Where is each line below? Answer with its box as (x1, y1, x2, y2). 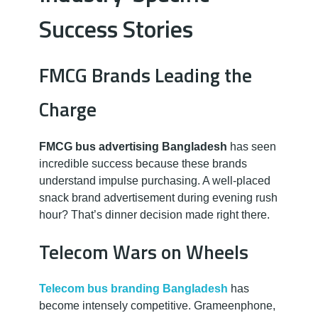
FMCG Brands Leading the (39, 60, 252, 90)
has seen (227, 140, 276, 153)
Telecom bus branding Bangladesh (39, 282, 228, 295)
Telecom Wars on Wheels (39, 236, 248, 266)
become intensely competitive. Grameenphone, (39, 299, 275, 312)
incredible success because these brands (39, 157, 247, 170)
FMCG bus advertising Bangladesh (39, 140, 227, 153)
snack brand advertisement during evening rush (39, 191, 278, 204)
